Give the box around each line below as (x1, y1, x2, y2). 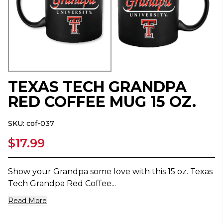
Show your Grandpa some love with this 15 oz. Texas (8, 167, 213, 177)
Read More (8, 196, 47, 206)
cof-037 (26, 119, 54, 128)
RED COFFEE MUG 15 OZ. (8, 93, 196, 111)
